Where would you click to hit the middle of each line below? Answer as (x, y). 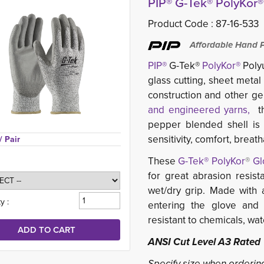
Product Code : (181, 24)
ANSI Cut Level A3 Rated (204, 242)
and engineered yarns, (199, 110)
